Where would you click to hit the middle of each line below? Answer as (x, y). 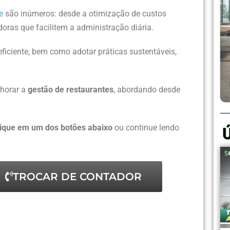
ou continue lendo (146, 127)
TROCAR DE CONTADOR (77, 176)
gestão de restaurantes (71, 89)
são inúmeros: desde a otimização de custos (85, 13)
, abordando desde (147, 89)
